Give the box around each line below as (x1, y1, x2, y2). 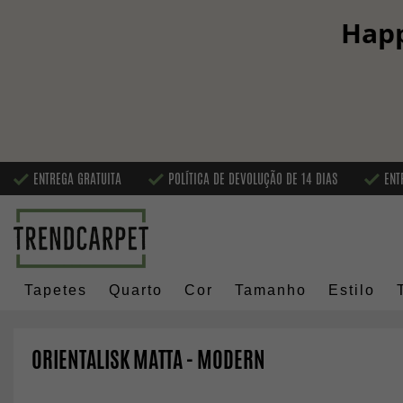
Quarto (109, 282, 163, 299)
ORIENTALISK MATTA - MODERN (31, 345, 265, 375)
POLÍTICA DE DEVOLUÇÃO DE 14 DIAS (168, 168, 337, 188)
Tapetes (24, 282, 87, 299)
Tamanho (235, 282, 307, 299)
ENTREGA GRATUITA (33, 168, 121, 188)
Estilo (328, 282, 375, 299)
